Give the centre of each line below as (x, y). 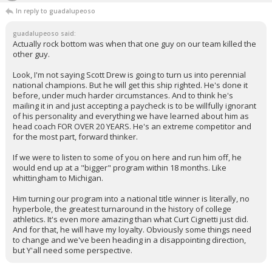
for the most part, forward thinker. (75, 137)
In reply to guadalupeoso (56, 11)
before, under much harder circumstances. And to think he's (123, 95)
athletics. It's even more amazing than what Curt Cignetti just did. (131, 219)
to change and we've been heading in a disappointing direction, (129, 240)
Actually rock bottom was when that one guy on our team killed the (134, 44)
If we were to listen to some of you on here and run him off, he (127, 157)
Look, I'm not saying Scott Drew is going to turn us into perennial (129, 75)
